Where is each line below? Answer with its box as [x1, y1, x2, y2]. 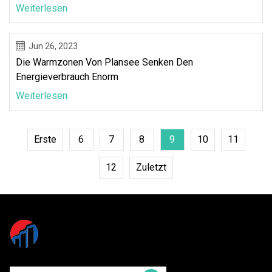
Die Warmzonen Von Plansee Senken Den [16, 56, 193, 68]
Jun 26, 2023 [29, 41, 78, 51]
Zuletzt [136, 161, 166, 174]
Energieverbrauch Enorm [16, 70, 118, 83]
